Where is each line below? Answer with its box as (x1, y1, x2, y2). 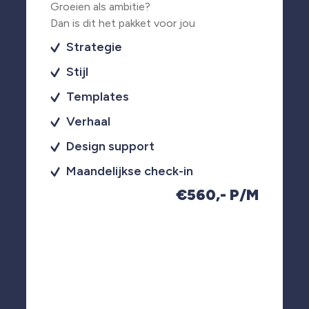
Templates (66, 89, 129, 105)
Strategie (66, 39, 122, 55)
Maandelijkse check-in (66, 163, 193, 179)
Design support (66, 139, 154, 154)
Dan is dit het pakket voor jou (50, 16, 195, 30)
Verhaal (66, 114, 110, 130)
